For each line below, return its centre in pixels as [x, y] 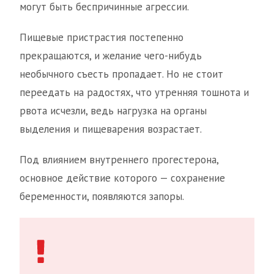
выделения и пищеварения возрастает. [111, 129]
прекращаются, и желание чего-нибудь [111, 56]
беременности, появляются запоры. [102, 197]
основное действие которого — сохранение [122, 178]
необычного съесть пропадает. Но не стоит [121, 74]
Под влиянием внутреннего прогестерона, [119, 160]
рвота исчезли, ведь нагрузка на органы [113, 111]
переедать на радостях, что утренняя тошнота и [134, 93]
